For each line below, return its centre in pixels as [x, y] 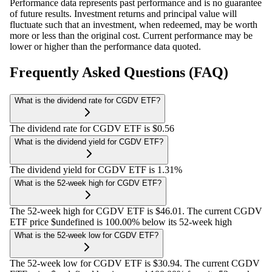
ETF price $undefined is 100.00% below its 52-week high [121, 222]
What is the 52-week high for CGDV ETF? [88, 183]
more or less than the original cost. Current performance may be [131, 36]
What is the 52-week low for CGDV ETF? [87, 235]
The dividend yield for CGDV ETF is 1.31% [96, 169]
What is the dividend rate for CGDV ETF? [87, 100]
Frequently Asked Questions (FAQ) [119, 73]
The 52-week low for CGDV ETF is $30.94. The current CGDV [135, 263]
